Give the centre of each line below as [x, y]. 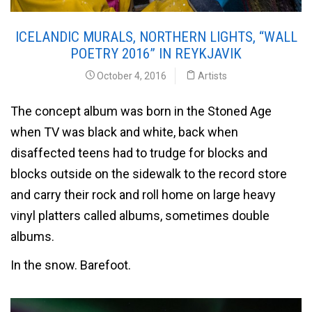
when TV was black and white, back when [124, 132]
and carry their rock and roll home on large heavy [143, 194]
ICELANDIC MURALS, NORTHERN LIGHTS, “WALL [156, 37]
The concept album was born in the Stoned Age [141, 111]
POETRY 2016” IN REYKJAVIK [156, 53]
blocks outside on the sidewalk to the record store [149, 173]
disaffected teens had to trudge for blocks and [139, 153]
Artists [212, 76]
